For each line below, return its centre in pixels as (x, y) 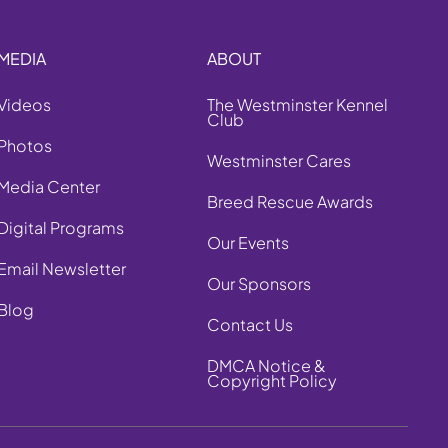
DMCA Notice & (267, 366)
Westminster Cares (279, 161)
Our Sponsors (259, 284)
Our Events (248, 243)
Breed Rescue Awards (290, 202)
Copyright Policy (272, 381)
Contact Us (250, 325)
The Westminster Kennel (298, 105)
